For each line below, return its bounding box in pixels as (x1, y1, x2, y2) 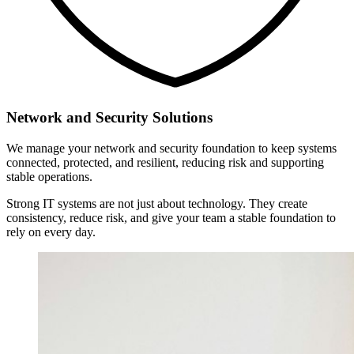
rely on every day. (6, 224, 99, 239)
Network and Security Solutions (6, 108, 213, 126)
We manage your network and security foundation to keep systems (6, 141, 337, 155)
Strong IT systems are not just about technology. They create (6, 196, 307, 210)
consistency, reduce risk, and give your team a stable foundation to (6, 210, 336, 224)
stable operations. (6, 169, 92, 183)
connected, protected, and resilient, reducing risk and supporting (6, 155, 324, 169)
